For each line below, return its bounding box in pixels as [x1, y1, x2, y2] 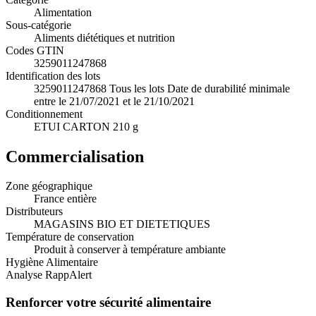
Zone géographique [6, 180, 92, 193]
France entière [34, 193, 97, 205]
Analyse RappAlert [6, 269, 92, 281]
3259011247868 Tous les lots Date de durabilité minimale [34, 82, 290, 95]
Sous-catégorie [6, 18, 71, 31]
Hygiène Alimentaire [6, 256, 98, 269]
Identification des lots [6, 69, 100, 82]
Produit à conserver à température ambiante [34, 243, 226, 256]
